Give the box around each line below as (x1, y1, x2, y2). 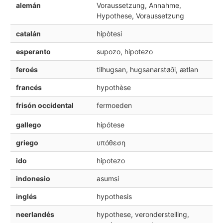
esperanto (15, 47, 51, 56)
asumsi (96, 174, 119, 183)
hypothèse (96, 83, 131, 92)
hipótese (96, 120, 124, 129)
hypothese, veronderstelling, (96, 210, 189, 219)
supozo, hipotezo (96, 47, 153, 56)
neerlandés (15, 210, 54, 219)
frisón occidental (15, 101, 74, 110)
